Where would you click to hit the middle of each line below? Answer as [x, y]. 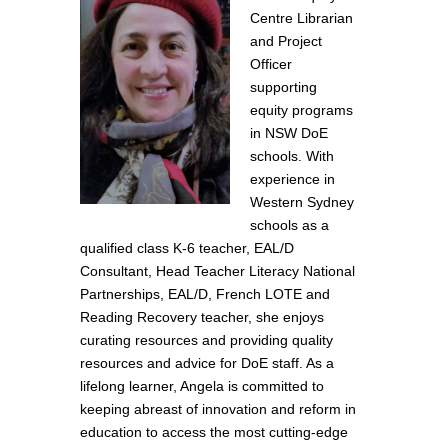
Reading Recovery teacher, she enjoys [202, 317]
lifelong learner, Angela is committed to [202, 386]
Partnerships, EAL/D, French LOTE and [205, 294]
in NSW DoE [289, 133]
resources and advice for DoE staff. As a [207, 363]
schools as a [289, 225]
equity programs [301, 110]
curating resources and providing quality [206, 340]
